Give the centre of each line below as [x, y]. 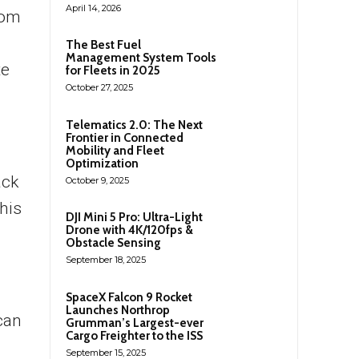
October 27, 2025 [99, 87]
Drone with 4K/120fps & [129, 230]
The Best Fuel [103, 44]
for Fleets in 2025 [113, 70]
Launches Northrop [118, 310]
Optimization [102, 163]
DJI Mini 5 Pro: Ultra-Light [134, 217]
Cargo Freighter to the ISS [134, 335]
